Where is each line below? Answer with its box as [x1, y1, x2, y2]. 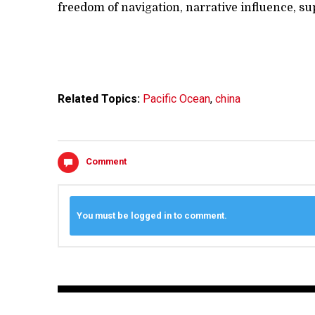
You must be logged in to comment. [77, 210, 227, 221]
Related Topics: [58, 92, 143, 106]
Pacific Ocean [143, 92, 210, 106]
